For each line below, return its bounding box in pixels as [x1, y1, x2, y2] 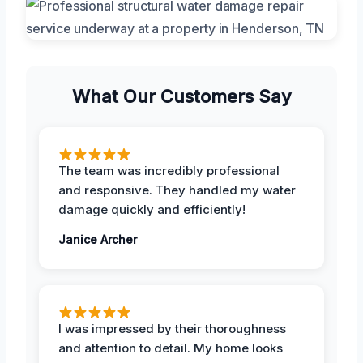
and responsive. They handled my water [58, 181, 296, 198]
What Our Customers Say [71, 85, 292, 107]
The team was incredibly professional [58, 162, 280, 178]
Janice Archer [58, 232, 137, 246]
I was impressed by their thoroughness [58, 320, 286, 336]
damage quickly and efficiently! [58, 201, 246, 217]
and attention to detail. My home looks [58, 340, 283, 356]
